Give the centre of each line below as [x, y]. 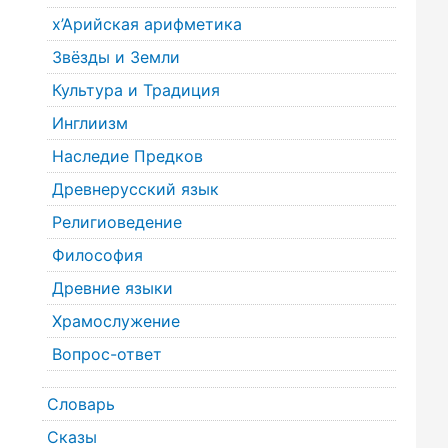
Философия [97, 255]
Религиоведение [116, 222]
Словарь [80, 404]
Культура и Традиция [135, 90]
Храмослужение [115, 321]
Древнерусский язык [135, 189]
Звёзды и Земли [115, 57]
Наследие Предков [127, 156]
